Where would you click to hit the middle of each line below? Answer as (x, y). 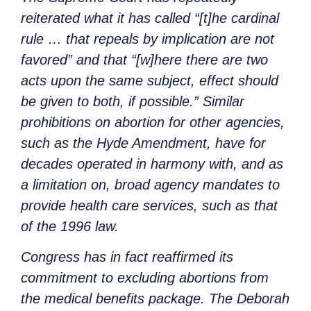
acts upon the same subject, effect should (150, 80)
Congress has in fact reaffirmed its (127, 257)
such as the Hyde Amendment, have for (143, 143)
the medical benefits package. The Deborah (155, 299)
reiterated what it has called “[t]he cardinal (150, 18)
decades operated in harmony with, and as (152, 163)
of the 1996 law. (70, 226)
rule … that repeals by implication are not (148, 39)
